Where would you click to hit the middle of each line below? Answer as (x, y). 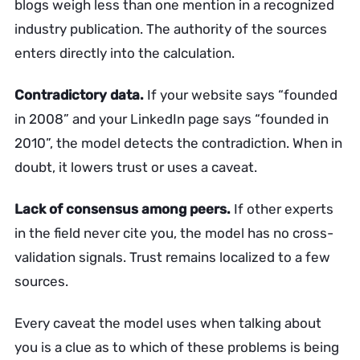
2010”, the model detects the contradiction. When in (178, 143)
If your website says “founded (241, 95)
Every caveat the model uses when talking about (168, 323)
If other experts (282, 209)
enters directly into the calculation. (125, 53)
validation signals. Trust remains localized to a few (172, 257)
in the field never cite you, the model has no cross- (174, 233)
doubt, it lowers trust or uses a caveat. (136, 167)
